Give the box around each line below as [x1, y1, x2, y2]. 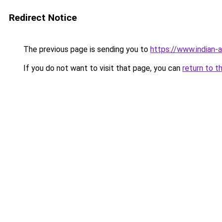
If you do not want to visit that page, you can [21, 63, 182, 73]
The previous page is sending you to [21, 45, 150, 54]
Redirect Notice [9, 12, 77, 23]
